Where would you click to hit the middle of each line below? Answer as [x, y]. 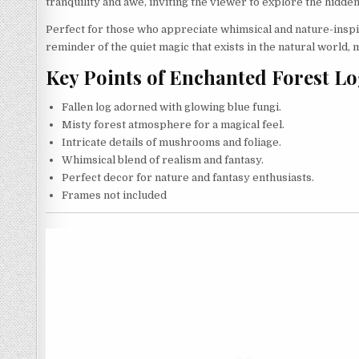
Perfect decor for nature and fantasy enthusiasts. [188, 177]
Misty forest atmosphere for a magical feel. [173, 124]
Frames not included [114, 195]
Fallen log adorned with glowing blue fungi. [171, 107]
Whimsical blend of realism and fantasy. [163, 159]
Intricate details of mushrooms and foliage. [171, 142]
